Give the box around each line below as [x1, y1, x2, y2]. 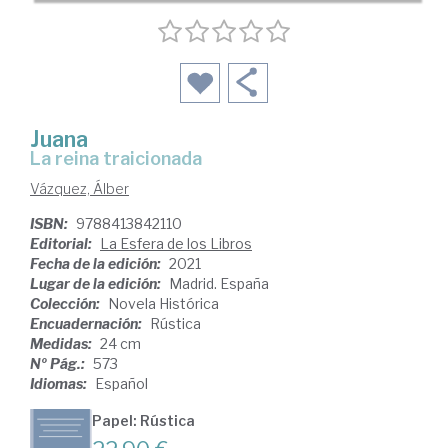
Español [95, 375, 148, 392]
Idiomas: [30, 375, 90, 392]
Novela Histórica [108, 295, 219, 312]
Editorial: [30, 235, 95, 252]
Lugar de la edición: [30, 275, 164, 292]
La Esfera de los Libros [100, 235, 252, 252]
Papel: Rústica [92, 412, 195, 429]
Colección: [30, 295, 103, 312]
